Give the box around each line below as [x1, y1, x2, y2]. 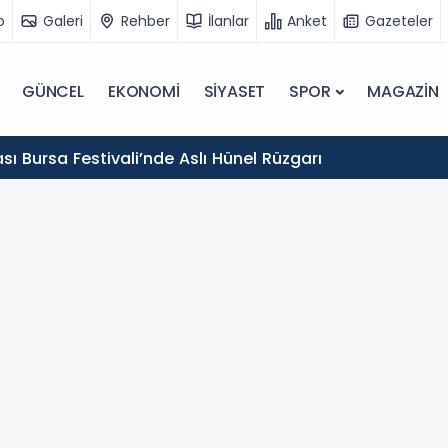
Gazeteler [365, 10, 433, 31]
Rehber [121, 10, 170, 31]
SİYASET [203, 80, 266, 103]
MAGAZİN [367, 80, 439, 103]
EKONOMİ [107, 80, 180, 103]
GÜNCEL [22, 80, 84, 103]
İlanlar [208, 10, 249, 31]
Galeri [43, 10, 83, 31]
